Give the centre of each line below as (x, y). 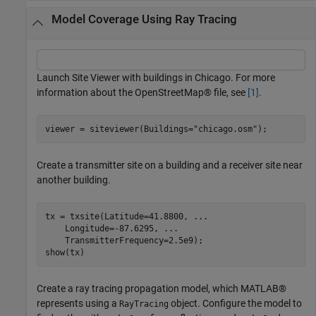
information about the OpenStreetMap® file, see (142, 93)
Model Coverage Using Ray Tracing (144, 19)
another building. (74, 180)
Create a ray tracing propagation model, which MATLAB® (162, 289)
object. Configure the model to (235, 304)
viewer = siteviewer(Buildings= (119, 129)
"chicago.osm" (225, 129)
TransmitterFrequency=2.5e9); (124, 240)
